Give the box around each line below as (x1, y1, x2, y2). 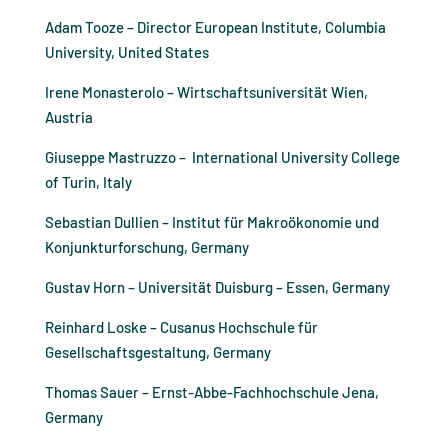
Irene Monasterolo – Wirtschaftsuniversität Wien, (44, 83, 368, 102)
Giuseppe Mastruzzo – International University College (44, 148, 400, 167)
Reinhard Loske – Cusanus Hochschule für (44, 318, 318, 337)
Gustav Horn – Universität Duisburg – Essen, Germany (44, 278, 390, 297)
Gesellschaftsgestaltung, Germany (44, 343, 271, 362)
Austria (44, 108, 93, 127)
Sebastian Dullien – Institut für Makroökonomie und (44, 213, 379, 232)
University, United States (44, 43, 209, 62)
